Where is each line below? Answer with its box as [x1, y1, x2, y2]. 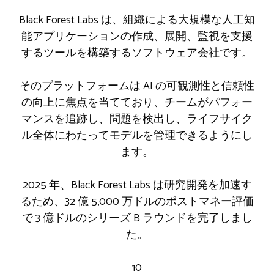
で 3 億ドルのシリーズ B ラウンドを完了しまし [21, 209, 253, 228]
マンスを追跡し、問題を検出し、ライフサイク [21, 109, 253, 128]
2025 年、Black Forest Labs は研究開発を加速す [22, 176, 252, 194]
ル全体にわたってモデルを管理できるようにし [21, 126, 253, 145]
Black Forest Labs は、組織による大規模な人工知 [19, 10, 255, 29]
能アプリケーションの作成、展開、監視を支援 [21, 27, 253, 46]
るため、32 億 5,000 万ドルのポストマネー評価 [20, 192, 254, 211]
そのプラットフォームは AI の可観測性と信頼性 [20, 76, 254, 95]
